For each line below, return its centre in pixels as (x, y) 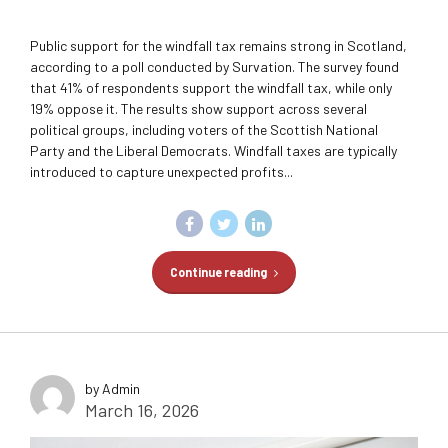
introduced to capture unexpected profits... (161, 171)
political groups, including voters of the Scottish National (204, 129)
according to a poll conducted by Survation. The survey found (214, 66)
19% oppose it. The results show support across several (198, 108)
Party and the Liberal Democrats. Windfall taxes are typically (213, 150)
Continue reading (218, 272)
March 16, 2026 (142, 410)
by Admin (112, 389)
